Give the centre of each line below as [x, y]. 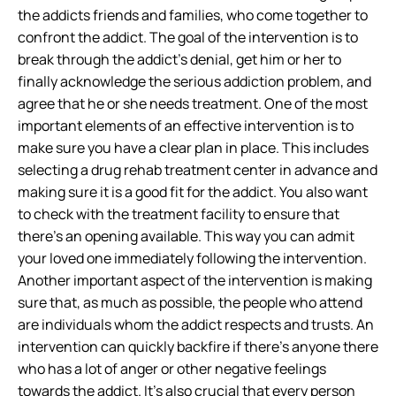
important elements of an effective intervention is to [186, 126]
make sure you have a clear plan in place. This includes [193, 148]
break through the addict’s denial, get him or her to [179, 59]
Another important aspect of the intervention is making [195, 280]
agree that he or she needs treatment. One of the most [193, 103]
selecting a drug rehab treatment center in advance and [198, 170]
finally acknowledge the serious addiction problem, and [194, 81]
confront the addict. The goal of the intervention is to [188, 37]
